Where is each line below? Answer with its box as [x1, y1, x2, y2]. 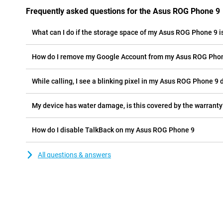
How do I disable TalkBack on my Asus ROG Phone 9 [32, 126, 195, 134]
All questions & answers [38, 151, 111, 159]
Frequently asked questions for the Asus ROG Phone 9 [26, 6, 220, 16]
